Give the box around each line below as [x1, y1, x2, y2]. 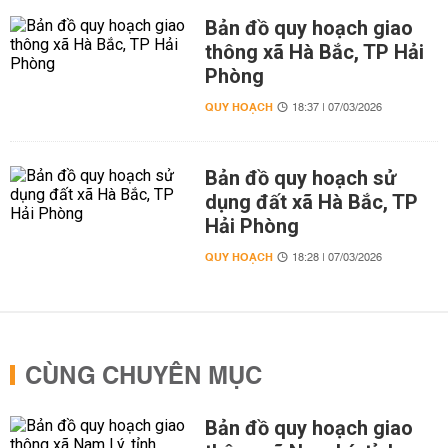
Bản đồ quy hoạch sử [204, 166, 396, 190]
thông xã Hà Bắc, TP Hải [204, 40, 424, 64]
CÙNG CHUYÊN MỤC [25, 355, 262, 399]
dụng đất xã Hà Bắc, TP [204, 190, 418, 214]
